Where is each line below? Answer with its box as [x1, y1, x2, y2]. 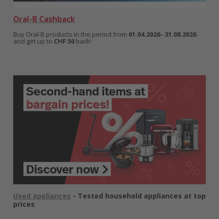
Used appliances [13, 191, 71, 200]
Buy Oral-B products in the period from [13, 30, 129, 39]
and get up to [13, 37, 54, 46]
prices [13, 199, 35, 209]
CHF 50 [53, 37, 74, 46]
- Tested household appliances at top [70, 191, 206, 200]
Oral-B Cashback [13, 14, 75, 24]
